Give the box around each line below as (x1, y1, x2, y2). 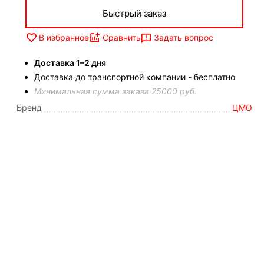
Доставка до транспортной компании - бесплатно (34, 71, 235, 82)
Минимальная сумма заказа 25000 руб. (34, 85, 197, 96)
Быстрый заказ (103, 8, 166, 19)
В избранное (39, 32, 89, 43)
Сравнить (103, 32, 141, 43)
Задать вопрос (154, 32, 213, 42)
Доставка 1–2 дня (34, 57, 106, 68)
